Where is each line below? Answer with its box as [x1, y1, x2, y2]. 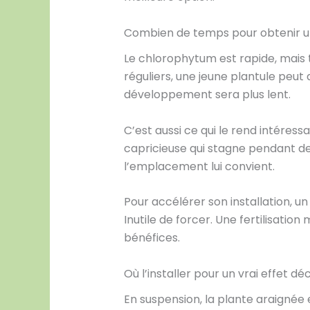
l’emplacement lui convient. [123, 158, 275, 174]
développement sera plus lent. [123, 86, 291, 103]
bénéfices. [123, 230, 180, 246]
